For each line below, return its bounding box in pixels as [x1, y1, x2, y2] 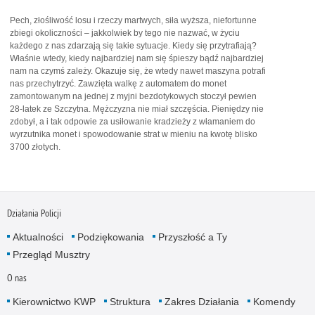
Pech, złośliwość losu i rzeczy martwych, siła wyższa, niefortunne [10, 15, 257, 25]
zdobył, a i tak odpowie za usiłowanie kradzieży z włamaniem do [10, 116, 255, 127]
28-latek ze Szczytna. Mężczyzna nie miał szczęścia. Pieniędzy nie [10, 103, 264, 114]
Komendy [252, 295, 295, 307]
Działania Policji [6, 207, 61, 220]
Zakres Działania [164, 295, 239, 307]
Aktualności [12, 231, 63, 243]
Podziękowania [77, 231, 144, 243]
